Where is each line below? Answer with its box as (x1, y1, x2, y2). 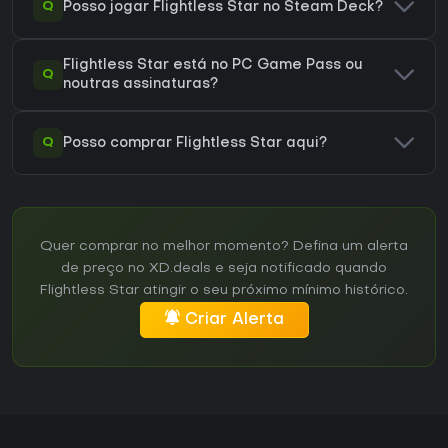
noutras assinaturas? (63, 78, 218, 92)
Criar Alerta (184, 312, 284, 329)
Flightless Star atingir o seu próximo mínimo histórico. (40, 284, 408, 298)
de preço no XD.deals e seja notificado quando (61, 262, 387, 276)
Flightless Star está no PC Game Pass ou (63, 59, 363, 73)
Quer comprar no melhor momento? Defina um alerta (40, 240, 408, 254)
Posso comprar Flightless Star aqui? (63, 136, 327, 150)
